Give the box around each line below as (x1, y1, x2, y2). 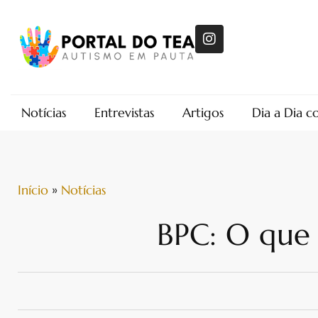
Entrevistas (94, 104, 154, 121)
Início (18, 181, 48, 198)
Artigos (182, 104, 224, 121)
